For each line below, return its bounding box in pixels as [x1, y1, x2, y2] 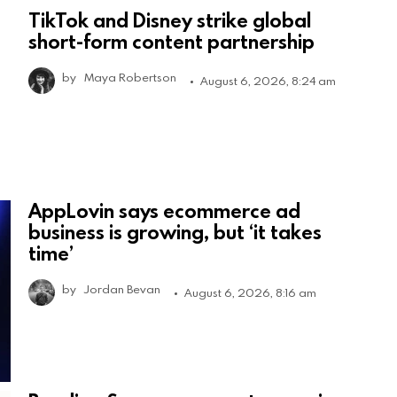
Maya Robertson [84, 69, 176, 86]
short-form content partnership [28, 28, 315, 55]
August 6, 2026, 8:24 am [200, 73, 336, 90]
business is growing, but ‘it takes [28, 219, 322, 245]
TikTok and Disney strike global [28, 7, 311, 34]
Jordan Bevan [84, 281, 160, 298]
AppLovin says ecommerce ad [28, 198, 300, 224]
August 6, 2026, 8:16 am [184, 284, 316, 301]
